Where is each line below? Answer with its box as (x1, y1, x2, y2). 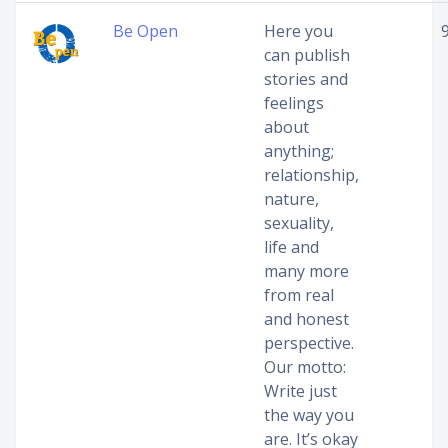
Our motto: (264, 356, 346, 378)
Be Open (113, 20, 178, 42)
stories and (264, 68, 348, 90)
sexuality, (264, 212, 334, 234)
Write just (264, 380, 337, 402)
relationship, (264, 164, 359, 186)
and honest (264, 308, 349, 330)
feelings (264, 92, 324, 114)
